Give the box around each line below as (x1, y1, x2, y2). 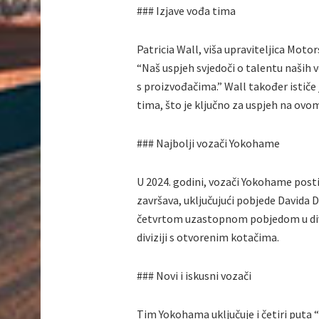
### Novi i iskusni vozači (137, 268, 251, 283)
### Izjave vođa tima (137, 4, 236, 19)
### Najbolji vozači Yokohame (137, 136, 280, 151)
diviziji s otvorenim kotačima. (137, 230, 279, 245)
